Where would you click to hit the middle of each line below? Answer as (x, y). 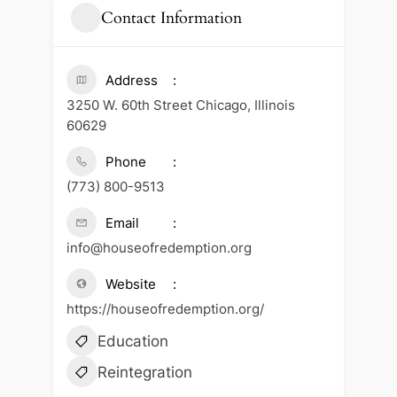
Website (130, 284)
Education (132, 342)
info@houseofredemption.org (159, 248)
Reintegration (144, 373)
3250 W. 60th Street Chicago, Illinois (180, 105)
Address (131, 81)
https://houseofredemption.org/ (165, 309)
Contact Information (171, 18)
